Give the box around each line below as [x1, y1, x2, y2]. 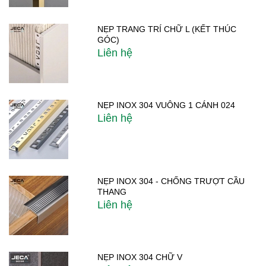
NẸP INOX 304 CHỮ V [97, 252, 183, 262]
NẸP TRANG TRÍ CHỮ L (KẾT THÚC [97, 24, 237, 34]
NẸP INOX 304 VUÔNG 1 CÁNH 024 [97, 100, 236, 110]
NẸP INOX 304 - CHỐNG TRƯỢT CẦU [97, 176, 245, 186]
